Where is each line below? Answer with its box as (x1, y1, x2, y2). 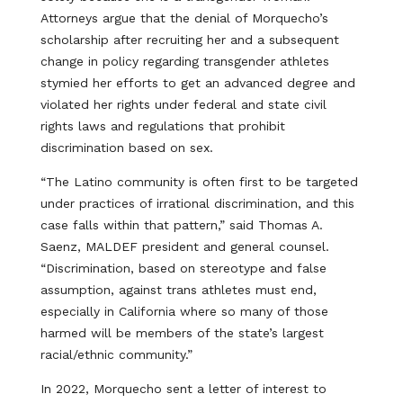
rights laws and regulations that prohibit (40, 119, 285, 133)
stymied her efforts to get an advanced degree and (40, 76, 355, 90)
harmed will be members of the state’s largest (40, 326, 324, 340)
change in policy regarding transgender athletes (40, 54, 329, 68)
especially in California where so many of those (40, 304, 328, 318)
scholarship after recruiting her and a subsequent (40, 32, 339, 47)
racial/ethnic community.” (40, 347, 193, 362)
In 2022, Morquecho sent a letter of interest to (40, 381, 327, 396)
